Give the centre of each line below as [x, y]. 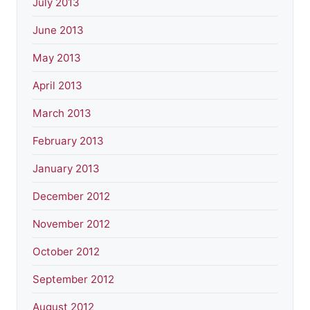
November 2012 [71, 224]
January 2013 [66, 168]
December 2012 [71, 196]
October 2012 [66, 251]
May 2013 [57, 57]
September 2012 [73, 279]
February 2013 [68, 140]
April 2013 [57, 85]
